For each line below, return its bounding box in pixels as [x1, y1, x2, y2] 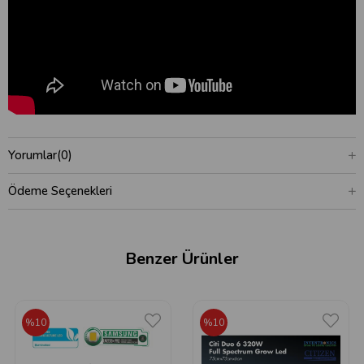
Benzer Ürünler [125, 248, 239, 270]
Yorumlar [8, 147, 57, 163]
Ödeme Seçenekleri [8, 183, 112, 199]
